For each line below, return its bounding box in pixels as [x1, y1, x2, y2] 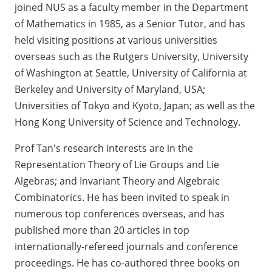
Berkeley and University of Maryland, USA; [15, 83, 205, 97]
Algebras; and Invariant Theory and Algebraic [15, 174, 220, 188]
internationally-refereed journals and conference [15, 240, 238, 254]
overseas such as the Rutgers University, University [15, 50, 248, 64]
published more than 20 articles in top [15, 223, 189, 237]
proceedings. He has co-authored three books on [15, 256, 240, 270]
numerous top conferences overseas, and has [15, 207, 225, 221]
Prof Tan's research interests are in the [15, 141, 193, 155]
